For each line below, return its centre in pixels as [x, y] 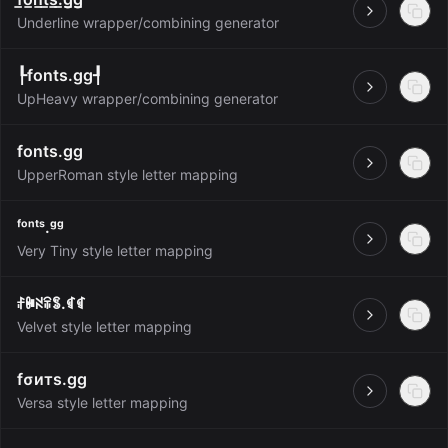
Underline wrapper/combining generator [148, 22]
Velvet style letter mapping [104, 326]
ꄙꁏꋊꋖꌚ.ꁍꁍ [51, 303]
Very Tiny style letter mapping [115, 250]
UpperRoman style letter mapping [127, 174]
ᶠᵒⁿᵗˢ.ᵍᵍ [40, 227]
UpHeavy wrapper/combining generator [147, 98]
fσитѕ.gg [52, 379]
